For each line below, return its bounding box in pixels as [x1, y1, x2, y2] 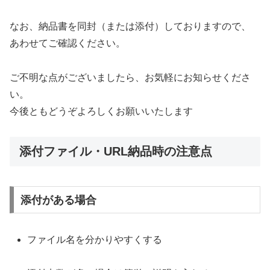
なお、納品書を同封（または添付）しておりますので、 [10, 20, 251, 31]
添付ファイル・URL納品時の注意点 [19, 145, 212, 159]
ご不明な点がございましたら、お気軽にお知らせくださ [10, 72, 251, 83]
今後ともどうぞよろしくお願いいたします [10, 105, 193, 116]
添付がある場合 [20, 193, 96, 206]
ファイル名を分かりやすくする [27, 234, 163, 245]
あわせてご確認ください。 [10, 37, 125, 48]
